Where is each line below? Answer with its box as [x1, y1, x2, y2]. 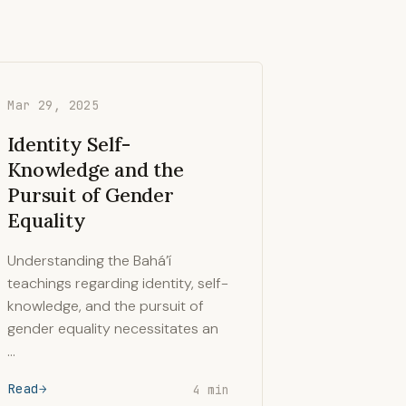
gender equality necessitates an [7, 319, 219, 338]
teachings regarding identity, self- [7, 274, 229, 293]
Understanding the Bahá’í [7, 251, 172, 270]
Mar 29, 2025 [7, 97, 100, 113]
